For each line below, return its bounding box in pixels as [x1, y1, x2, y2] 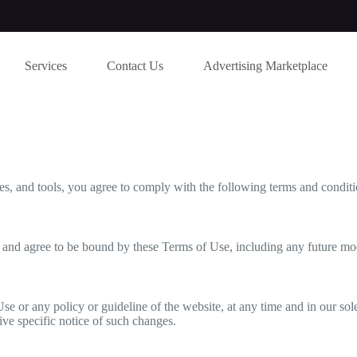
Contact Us [107, 58, 164, 73]
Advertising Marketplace [203, 58, 328, 73]
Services [25, 58, 68, 73]
